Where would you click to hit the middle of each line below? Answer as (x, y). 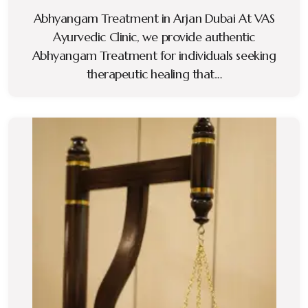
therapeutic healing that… (154, 74)
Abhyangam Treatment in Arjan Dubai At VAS (154, 19)
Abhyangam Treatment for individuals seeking (154, 56)
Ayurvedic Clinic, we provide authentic (154, 37)
